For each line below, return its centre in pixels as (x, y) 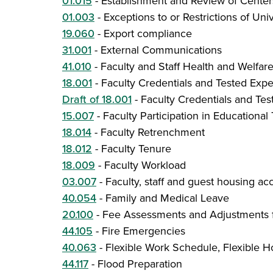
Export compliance (148, 34)
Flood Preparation (140, 264)
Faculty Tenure (136, 149)
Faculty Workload (145, 165)
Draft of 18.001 (97, 99)
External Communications (161, 50)
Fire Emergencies (144, 231)
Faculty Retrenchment (153, 132)
